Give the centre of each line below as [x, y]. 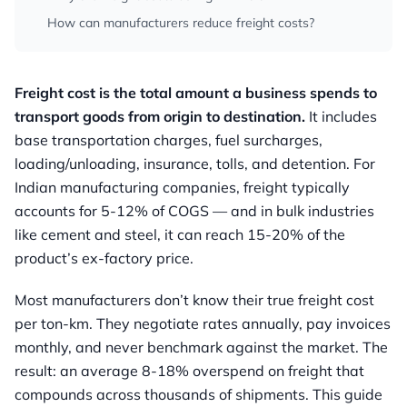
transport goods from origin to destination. [160, 117]
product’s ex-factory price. [104, 258]
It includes [341, 117]
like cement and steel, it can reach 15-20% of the [180, 235]
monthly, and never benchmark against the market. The [201, 347]
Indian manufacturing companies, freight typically [182, 188]
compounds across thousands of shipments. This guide [199, 395]
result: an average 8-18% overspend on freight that [189, 371]
